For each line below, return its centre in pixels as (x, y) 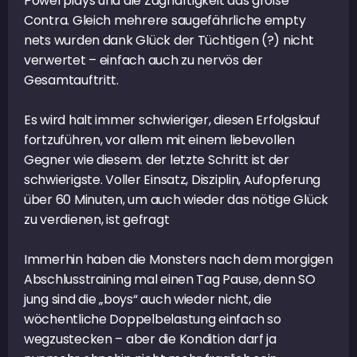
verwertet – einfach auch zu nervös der (143, 60)
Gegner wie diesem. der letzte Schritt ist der (157, 159)
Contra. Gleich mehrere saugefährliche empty (165, 20)
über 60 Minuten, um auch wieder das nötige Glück (177, 199)
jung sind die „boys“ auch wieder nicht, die (148, 299)
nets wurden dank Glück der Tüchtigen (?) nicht (169, 40)
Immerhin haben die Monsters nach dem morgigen (178, 259)
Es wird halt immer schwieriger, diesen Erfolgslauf (172, 120)
